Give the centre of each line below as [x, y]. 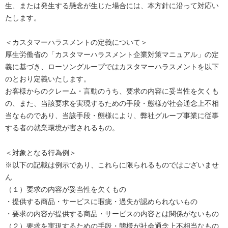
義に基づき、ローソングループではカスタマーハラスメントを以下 [112, 67]
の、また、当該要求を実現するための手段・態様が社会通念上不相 [112, 104]
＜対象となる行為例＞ [41, 152]
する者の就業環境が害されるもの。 [62, 128]
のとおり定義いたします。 [48, 79]
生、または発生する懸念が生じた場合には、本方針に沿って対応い [112, 5]
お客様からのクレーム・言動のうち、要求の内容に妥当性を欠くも [112, 91]
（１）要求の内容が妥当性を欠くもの [66, 189]
